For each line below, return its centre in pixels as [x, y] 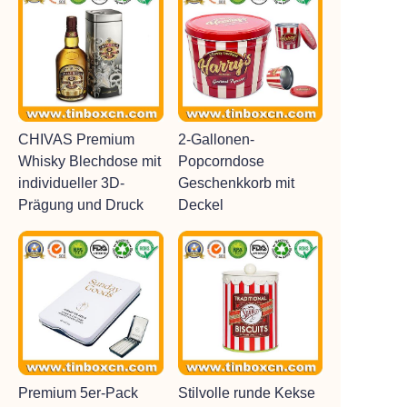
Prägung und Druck [81, 204]
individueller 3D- [71, 183]
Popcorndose [221, 161]
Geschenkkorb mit [236, 183]
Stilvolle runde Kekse [246, 393]
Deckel [200, 204]
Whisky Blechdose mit [89, 161]
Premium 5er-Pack [78, 393]
